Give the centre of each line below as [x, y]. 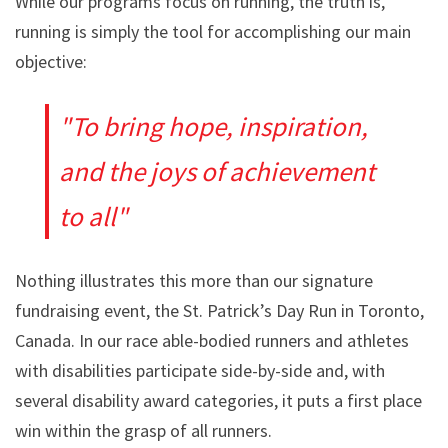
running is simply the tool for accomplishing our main [213, 31]
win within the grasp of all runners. [143, 430]
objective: [51, 61]
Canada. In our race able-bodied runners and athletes [212, 340]
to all [87, 215]
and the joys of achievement [217, 170]
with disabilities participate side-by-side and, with [200, 370]
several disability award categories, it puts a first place [218, 400]
